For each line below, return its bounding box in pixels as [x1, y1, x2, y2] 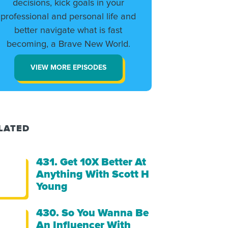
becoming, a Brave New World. [6, 40, 130, 49]
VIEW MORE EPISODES [30, 64, 106, 71]
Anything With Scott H [36, 168, 150, 180]
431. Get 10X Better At [36, 156, 147, 167]
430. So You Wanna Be [36, 207, 149, 218]
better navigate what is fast [14, 26, 123, 36]
